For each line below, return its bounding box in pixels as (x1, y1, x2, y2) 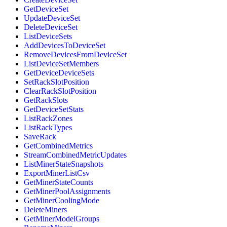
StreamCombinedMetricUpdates (24, 150, 127, 160)
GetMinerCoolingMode (24, 196, 99, 205)
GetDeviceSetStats (24, 105, 84, 114)
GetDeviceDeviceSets (24, 68, 94, 78)
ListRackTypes (24, 123, 72, 132)
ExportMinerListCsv (24, 169, 90, 178)
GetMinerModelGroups (24, 214, 99, 223)
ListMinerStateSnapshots (24, 160, 103, 169)
